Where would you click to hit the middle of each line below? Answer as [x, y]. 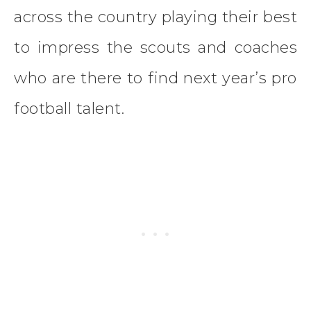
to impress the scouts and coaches [155, 47]
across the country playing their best [155, 17]
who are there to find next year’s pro [155, 78]
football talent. [69, 108]
